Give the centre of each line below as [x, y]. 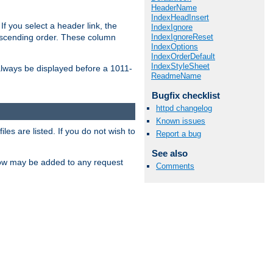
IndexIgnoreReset [182, 37]
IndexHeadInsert [180, 17]
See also [169, 154]
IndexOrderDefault [183, 56]
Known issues [181, 121]
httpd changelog [184, 108]
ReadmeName [176, 76]
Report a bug [179, 134]
